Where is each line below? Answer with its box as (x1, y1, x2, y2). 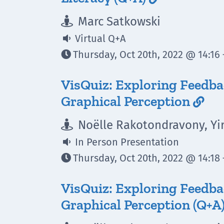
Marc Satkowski (75, 14, 160, 28)
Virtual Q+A (72, 32, 125, 44)
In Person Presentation (72, 136, 179, 148)
